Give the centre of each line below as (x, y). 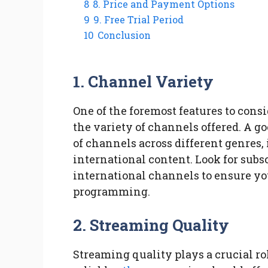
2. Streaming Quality (151, 225)
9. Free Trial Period (138, 20)
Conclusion (124, 35)
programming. (112, 192)
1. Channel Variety (144, 82)
